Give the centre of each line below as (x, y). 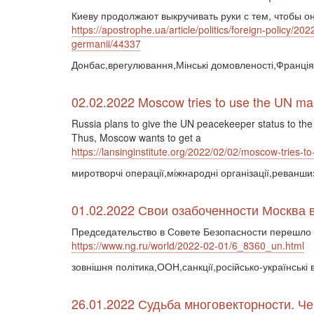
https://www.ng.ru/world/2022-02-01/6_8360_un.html (188, 245)
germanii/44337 (106, 43)
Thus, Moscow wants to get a (136, 137)
